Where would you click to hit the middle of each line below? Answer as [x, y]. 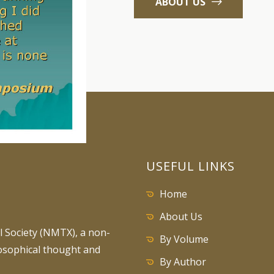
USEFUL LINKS [191, 166]
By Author [183, 262]
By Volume [184, 239]
